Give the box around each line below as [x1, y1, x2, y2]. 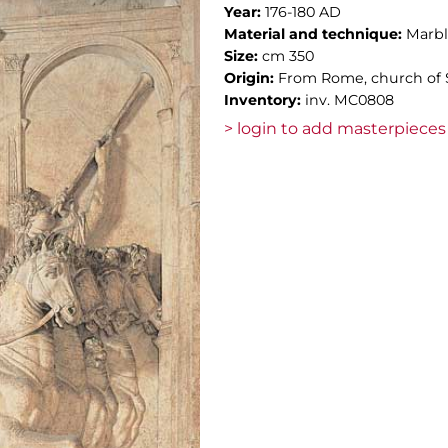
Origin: [224, 69, 278, 87]
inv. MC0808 [305, 91, 394, 109]
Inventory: [224, 91, 305, 109]
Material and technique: [224, 25, 406, 43]
